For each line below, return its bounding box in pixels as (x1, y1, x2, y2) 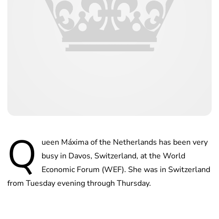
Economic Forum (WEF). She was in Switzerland (42, 164, 210, 175)
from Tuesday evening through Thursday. (7, 178, 151, 189)
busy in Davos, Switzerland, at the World (42, 151, 185, 162)
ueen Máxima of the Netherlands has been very (42, 137, 208, 148)
